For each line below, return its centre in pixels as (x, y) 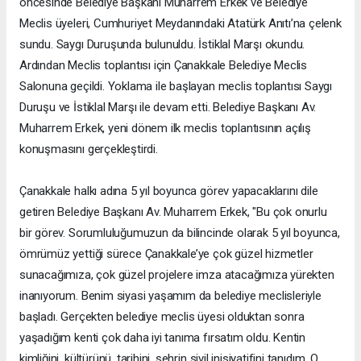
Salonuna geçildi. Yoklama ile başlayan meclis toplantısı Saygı (176, 86)
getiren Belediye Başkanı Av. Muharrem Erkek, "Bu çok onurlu (173, 212)
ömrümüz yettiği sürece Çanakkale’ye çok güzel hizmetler (166, 253)
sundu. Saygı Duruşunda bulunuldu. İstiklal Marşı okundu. (162, 44)
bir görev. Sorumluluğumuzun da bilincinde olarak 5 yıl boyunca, (180, 232)
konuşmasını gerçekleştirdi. (89, 149)
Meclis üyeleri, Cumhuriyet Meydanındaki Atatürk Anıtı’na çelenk (180, 23)
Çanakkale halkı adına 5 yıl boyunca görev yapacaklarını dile (169, 191)
